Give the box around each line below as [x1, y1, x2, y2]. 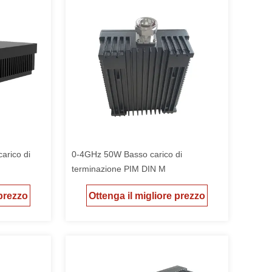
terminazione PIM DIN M [72, 164, 166, 174]
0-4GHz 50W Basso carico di [72, 149, 182, 159]
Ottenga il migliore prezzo [89, 191, 205, 202]
